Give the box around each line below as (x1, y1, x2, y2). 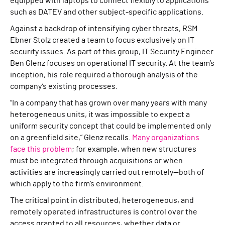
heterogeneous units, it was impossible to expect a (10, 110, 190, 119)
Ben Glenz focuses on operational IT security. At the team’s (10, 59, 214, 67)
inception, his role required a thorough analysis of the (10, 71, 198, 79)
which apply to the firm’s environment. (10, 180, 144, 188)
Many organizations (132, 134, 199, 142)
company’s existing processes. (10, 82, 118, 90)
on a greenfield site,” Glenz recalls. (10, 134, 132, 142)
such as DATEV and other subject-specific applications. (10, 8, 203, 16)
